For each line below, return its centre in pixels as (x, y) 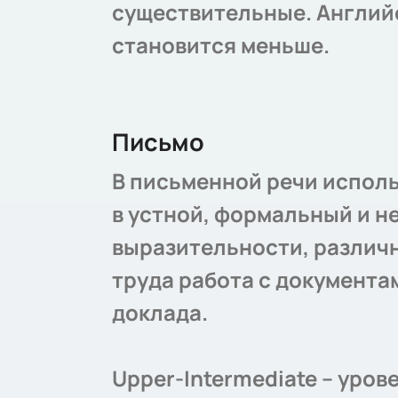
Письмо (158, 142)
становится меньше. (221, 45)
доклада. (160, 312)
